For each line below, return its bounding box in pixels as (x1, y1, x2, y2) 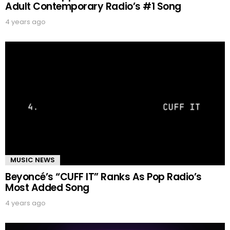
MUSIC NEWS (10, 155, 55, 165)
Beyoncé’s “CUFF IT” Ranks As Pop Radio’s (5, 170, 202, 184)
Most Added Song (5, 181, 89, 195)
